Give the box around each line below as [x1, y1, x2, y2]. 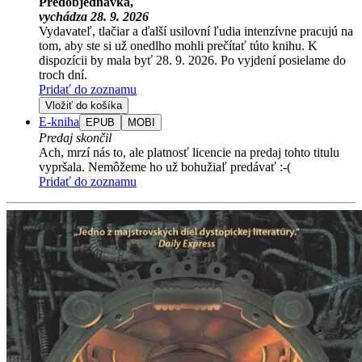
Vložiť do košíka [45, 99, 122, 112]
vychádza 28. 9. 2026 [39, 9, 149, 23]
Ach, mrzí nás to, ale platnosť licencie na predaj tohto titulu [39, 145, 339, 159]
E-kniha [39, 114, 79, 128]
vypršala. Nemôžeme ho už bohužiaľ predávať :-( [39, 159, 291, 174]
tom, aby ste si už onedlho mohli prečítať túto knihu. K [39, 38, 318, 53]
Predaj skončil [39, 130, 112, 145]
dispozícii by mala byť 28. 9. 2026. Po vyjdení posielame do [39, 53, 346, 67]
